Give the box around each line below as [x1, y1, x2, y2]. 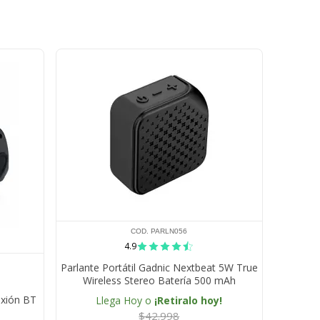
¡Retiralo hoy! [154, 294, 223, 308]
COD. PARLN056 [131, 227, 188, 236]
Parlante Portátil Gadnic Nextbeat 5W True [60, 261, 258, 275]
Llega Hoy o [96, 294, 155, 308]
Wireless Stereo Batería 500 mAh [82, 274, 236, 288]
